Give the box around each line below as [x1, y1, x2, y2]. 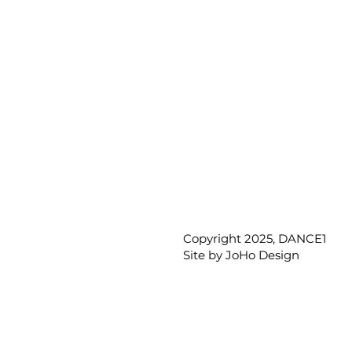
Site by [183, 247, 225, 262]
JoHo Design [225, 247, 299, 262]
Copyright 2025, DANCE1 [183, 230, 326, 246]
